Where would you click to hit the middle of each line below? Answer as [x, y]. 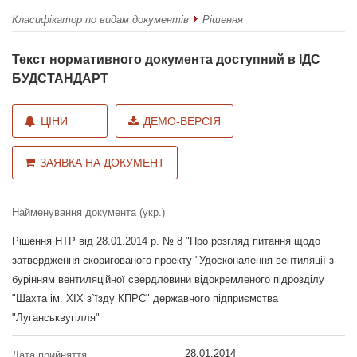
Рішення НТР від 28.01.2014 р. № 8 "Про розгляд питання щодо [166, 241]
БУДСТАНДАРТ [60, 78]
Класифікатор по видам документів [100, 20]
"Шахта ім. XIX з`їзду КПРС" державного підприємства [145, 298]
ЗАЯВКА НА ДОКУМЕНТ [102, 162]
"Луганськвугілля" [56, 317]
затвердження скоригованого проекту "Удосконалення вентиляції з [173, 260]
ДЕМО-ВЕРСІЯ [182, 121]
